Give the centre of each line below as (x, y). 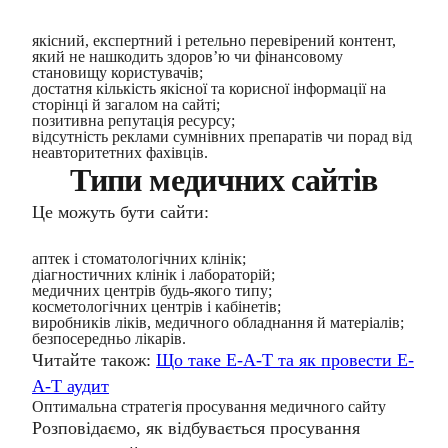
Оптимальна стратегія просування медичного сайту (209, 406)
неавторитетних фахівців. (120, 152)
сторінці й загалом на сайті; (126, 104)
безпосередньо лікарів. (109, 338)
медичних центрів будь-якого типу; (152, 290)
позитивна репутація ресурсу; (133, 120)
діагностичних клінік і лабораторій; (153, 274)
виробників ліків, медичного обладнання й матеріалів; (218, 322)
